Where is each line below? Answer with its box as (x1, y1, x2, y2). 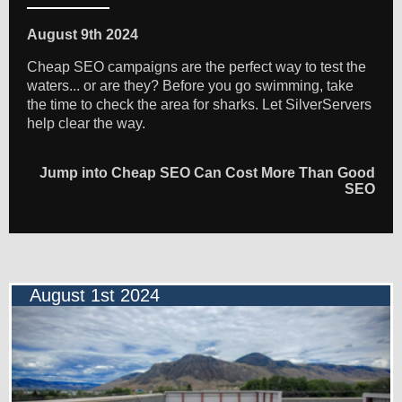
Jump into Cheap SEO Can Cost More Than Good (39, 165, 375, 181)
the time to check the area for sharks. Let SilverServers (27, 97, 371, 113)
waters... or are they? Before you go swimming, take (27, 78, 354, 94)
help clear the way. (27, 116, 145, 132)
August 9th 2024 (27, 27, 138, 43)
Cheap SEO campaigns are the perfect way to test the (27, 59, 366, 75)
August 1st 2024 (30, 285, 160, 306)
